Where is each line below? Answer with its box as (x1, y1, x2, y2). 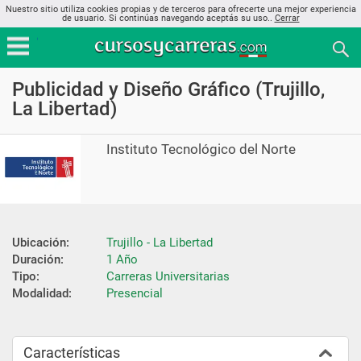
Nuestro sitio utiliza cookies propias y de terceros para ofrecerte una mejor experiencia (5, 4, 356, 15)
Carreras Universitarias (106, 268, 230, 284)
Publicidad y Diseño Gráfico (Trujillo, (12, 78, 325, 101)
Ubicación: (12, 234, 69, 250)
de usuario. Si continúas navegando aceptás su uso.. (61, 13, 275, 23)
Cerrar (274, 13, 300, 23)
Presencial (106, 285, 163, 301)
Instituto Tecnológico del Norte (106, 141, 297, 157)
